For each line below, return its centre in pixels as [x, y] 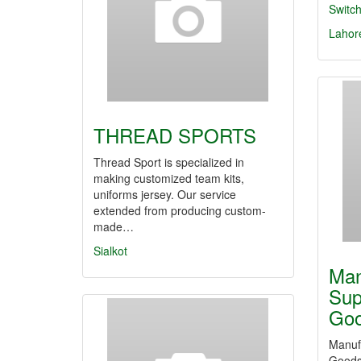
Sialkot [110, 251]
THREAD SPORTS [175, 135]
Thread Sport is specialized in [169, 162]
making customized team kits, [169, 178]
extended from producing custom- [180, 210]
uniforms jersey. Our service [165, 194]
